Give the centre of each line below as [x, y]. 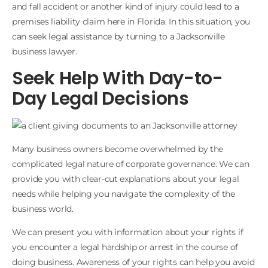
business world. [43, 209]
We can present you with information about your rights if [128, 232]
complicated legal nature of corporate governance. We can [131, 164]
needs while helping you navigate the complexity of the [124, 194]
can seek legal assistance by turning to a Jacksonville [118, 37]
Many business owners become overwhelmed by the [118, 149]
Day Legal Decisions [100, 98]
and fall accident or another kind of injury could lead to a [126, 7]
